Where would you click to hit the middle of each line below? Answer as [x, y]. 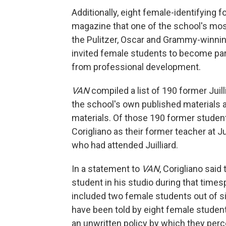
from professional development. [136, 67]
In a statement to [107, 169]
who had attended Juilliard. [125, 145]
